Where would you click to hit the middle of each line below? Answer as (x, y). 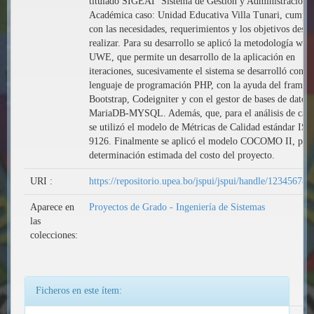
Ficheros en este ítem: (79, 291)
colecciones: (54, 235)
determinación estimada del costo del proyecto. (182, 155)
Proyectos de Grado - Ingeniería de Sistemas (177, 207)
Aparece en (52, 207)
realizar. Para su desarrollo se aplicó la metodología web (200, 43)
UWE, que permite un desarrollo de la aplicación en (192, 57)
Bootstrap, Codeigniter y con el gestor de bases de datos (199, 99)
